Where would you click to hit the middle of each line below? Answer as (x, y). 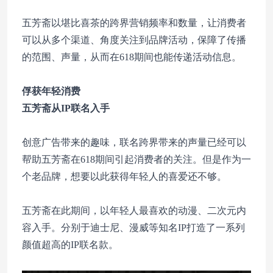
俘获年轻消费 (51, 91)
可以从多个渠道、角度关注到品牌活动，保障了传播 (134, 40)
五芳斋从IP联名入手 (66, 108)
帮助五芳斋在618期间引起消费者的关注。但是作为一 (136, 159)
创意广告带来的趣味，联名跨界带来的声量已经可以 (134, 142)
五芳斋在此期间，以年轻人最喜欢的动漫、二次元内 (134, 210)
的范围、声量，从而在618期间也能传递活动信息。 (132, 57)
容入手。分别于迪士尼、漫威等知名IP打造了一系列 (133, 227)
